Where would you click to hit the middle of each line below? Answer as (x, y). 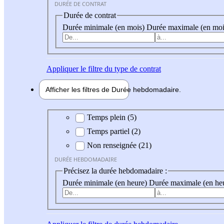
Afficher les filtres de (78, 89)
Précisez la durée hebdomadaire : (115, 171)
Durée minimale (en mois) (104, 27)
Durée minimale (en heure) (106, 182)
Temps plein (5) (112, 117)
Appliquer (62, 68)
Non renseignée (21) (119, 145)
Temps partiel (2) (114, 131)
